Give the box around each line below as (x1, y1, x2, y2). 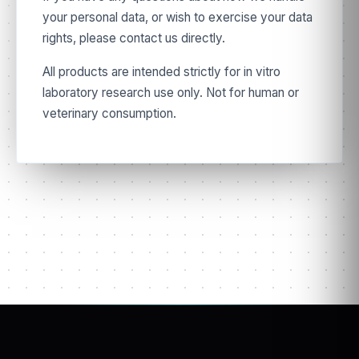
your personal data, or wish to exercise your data (42, 10, 313, 25)
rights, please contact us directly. (42, 30, 225, 46)
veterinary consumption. (42, 106, 176, 121)
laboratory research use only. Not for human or (42, 85, 299, 100)
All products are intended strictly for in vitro (42, 64, 280, 79)
